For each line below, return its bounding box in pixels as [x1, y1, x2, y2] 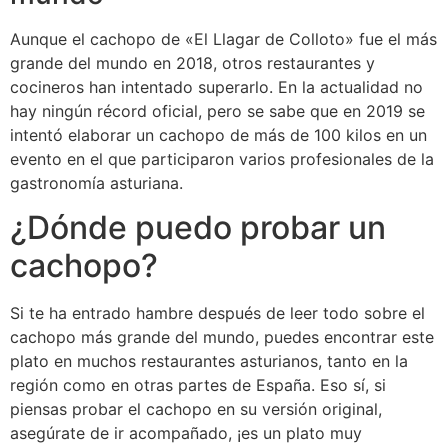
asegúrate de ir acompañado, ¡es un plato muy [10, 422, 362, 443]
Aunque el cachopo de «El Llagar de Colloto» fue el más [10, 28, 437, 49]
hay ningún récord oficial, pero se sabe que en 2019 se [10, 100, 425, 121]
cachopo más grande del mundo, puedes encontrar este [10, 326, 434, 347]
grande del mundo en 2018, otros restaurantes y [10, 52, 375, 73]
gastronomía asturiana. [10, 172, 183, 193]
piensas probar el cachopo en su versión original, [10, 398, 382, 419]
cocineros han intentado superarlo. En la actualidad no [10, 76, 423, 97]
